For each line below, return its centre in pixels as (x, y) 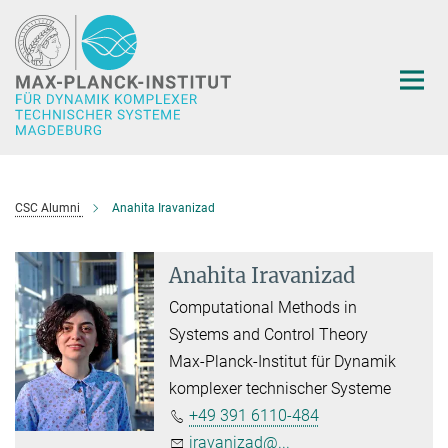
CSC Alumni (47, 208)
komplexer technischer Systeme (280, 388)
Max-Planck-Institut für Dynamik (283, 361)
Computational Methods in (263, 307)
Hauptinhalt (46, 18)
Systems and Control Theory (269, 334)
